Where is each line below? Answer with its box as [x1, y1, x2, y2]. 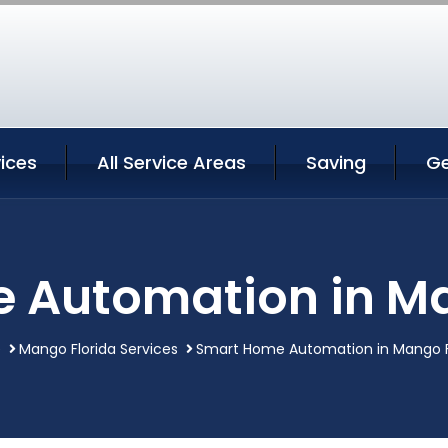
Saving [306, 149, 366, 175]
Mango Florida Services [18, 338, 178, 359]
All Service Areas [97, 149, 246, 175]
